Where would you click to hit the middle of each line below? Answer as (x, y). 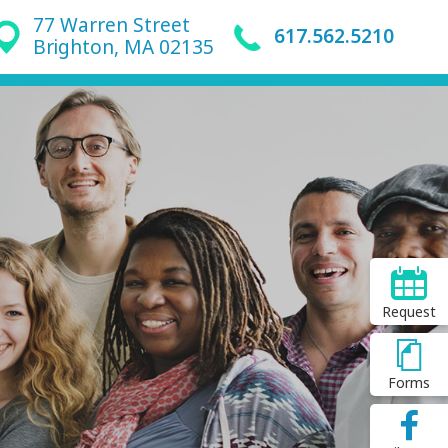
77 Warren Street (112, 25)
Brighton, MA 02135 (124, 47)
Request (409, 312)
